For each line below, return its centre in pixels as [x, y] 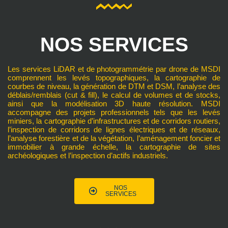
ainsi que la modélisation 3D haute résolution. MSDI [114, 103]
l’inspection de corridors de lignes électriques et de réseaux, [114, 129]
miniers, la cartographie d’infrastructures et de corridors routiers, [114, 121]
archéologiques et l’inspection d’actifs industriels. [88, 155]
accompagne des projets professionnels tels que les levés [114, 112]
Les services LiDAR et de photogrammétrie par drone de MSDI [114, 69]
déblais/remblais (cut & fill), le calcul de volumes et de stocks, [114, 95]
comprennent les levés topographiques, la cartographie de [114, 77]
